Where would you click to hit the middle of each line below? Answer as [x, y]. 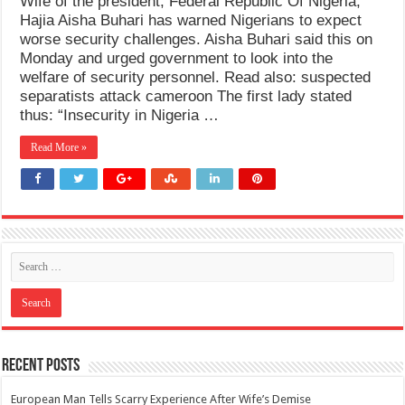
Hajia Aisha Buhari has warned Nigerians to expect [191, 21]
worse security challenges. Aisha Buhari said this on [197, 40]
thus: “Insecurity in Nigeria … [120, 116]
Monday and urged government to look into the [177, 59]
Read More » [59, 148]
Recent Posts [41, 367]
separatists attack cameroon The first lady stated [186, 97]
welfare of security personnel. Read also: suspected [196, 78]
